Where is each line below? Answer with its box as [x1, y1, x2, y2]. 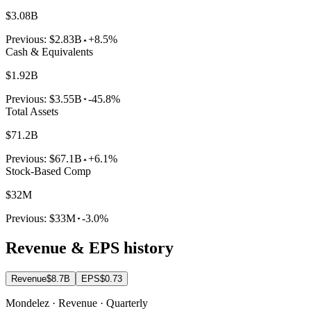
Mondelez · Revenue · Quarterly [6, 297, 148, 310]
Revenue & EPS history [6, 239, 174, 258]
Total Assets [6, 106, 58, 118]
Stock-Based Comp [6, 165, 91, 178]
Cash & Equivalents [6, 46, 93, 58]
